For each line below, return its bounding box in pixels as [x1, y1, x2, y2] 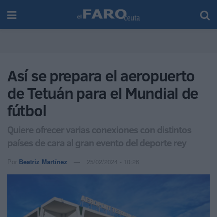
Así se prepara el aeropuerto [7, 65, 195, 86]
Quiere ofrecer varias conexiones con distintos [7, 122, 191, 136]
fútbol [7, 100, 46, 121]
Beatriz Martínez [19, 156, 67, 166]
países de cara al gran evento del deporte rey [7, 135, 186, 149]
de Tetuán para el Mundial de [7, 82, 199, 104]
